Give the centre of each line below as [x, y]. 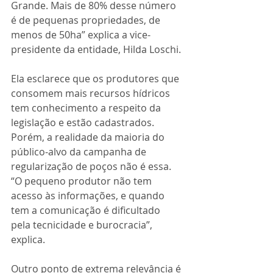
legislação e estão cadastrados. [84, 122]
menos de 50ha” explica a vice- [81, 35]
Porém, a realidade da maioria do [89, 137]
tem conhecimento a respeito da [87, 108]
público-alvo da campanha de [80, 152]
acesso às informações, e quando [89, 196]
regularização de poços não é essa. [92, 166]
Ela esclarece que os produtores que [96, 79]
